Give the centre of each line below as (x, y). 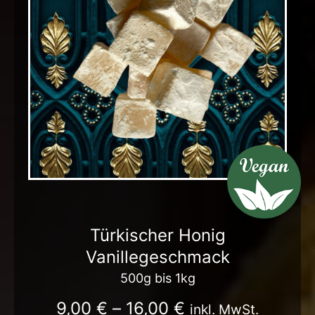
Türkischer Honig (157, 235)
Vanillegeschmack (157, 257)
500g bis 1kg (157, 278)
